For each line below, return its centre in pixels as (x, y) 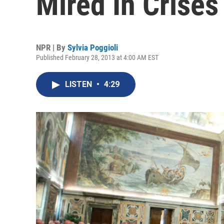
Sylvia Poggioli (93, 47)
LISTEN (79, 84)
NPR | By (52, 47)
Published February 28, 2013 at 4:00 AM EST (97, 57)
